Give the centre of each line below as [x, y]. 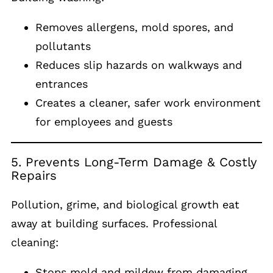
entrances [62, 83]
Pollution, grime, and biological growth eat [125, 204]
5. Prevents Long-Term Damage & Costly [134, 162]
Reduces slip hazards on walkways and [139, 65]
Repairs [34, 176]
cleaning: [35, 242]
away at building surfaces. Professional [114, 223]
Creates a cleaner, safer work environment [148, 102]
